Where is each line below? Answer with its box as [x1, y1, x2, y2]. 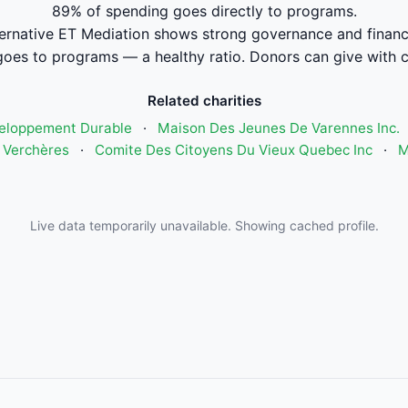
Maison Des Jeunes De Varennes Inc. [157, 119, 400, 137]
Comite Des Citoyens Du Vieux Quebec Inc [94, 141, 372, 158]
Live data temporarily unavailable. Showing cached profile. [29, 218, 379, 233]
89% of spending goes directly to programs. [51, 2, 357, 20]
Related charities [147, 92, 261, 109]
